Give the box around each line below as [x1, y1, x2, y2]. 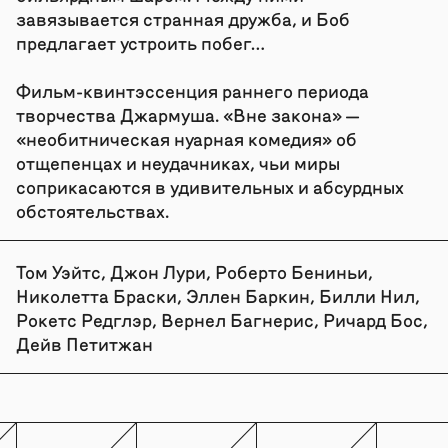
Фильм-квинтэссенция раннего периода [15, 78, 369, 102]
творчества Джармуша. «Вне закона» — [15, 102, 359, 126]
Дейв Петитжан [15, 331, 153, 355]
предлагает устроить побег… [15, 30, 265, 54]
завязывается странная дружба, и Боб [15, 6, 350, 30]
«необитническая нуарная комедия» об [15, 126, 357, 150]
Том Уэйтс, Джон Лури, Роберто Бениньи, [15, 259, 373, 283]
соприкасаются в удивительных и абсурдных [15, 174, 404, 198]
